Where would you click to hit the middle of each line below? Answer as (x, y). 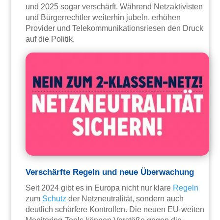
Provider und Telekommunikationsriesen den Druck (115, 28)
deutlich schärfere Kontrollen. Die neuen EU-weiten (115, 210)
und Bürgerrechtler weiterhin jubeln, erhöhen (103, 18)
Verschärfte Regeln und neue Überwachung (110, 172)
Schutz (55, 199)
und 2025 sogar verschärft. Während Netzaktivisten (114, 7)
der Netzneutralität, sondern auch (125, 199)
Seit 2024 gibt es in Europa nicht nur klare (99, 188)
